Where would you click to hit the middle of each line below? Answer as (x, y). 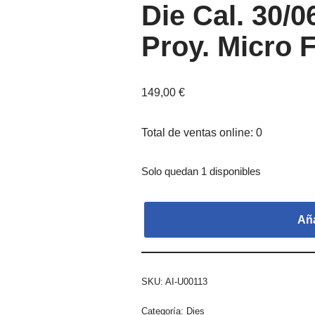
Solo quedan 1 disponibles (201, 172)
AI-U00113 (186, 282)
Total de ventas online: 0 (201, 133)
